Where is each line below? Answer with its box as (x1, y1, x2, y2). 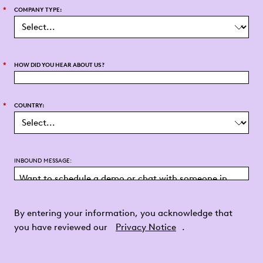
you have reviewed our (14, 221, 107, 232)
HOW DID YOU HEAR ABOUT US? (14, 60, 104, 69)
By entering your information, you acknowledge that (14, 207, 232, 218)
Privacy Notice (116, 221, 176, 232)
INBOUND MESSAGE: (14, 157, 72, 164)
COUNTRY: (14, 102, 45, 109)
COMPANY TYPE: (14, 5, 62, 14)
